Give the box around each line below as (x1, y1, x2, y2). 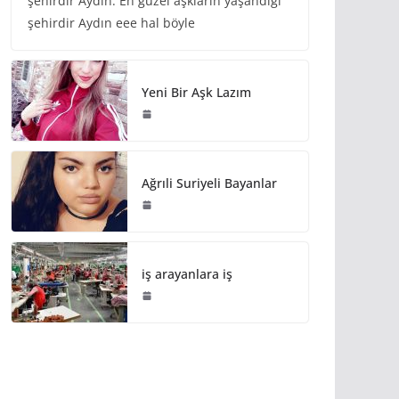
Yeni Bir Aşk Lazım (142, 83, 251, 101)
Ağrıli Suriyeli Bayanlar (142, 174, 277, 191)
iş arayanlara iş (142, 265, 232, 282)
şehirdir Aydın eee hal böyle (28, 14, 195, 32)
